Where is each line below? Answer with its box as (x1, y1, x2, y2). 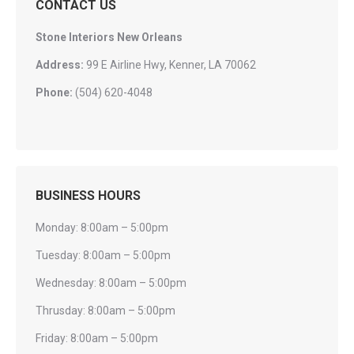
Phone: (36, 86, 73, 99)
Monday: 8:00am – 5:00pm (36, 221, 168, 234)
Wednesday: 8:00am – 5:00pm (36, 277, 186, 289)
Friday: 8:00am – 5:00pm (36, 332, 158, 345)
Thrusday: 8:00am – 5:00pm (36, 304, 175, 317)
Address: (36, 58, 86, 71)
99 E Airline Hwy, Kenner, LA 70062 (86, 58, 256, 71)
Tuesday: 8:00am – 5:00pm (36, 249, 171, 262)
